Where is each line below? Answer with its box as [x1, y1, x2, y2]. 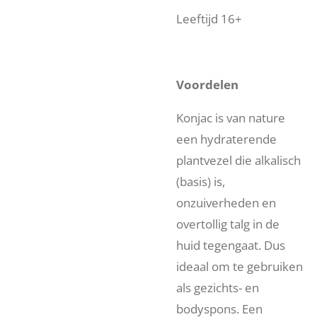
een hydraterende [176, 130, 277, 147]
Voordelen [176, 76, 238, 93]
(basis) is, [176, 173, 225, 190]
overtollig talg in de [176, 215, 279, 232]
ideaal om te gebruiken [176, 258, 303, 275]
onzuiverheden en [176, 194, 276, 211]
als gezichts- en [176, 279, 259, 296]
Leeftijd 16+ [176, 10, 242, 27]
